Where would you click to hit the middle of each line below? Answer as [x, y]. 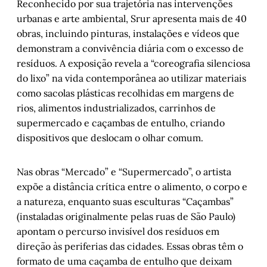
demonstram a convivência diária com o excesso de [130, 49]
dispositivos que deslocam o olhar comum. [110, 138]
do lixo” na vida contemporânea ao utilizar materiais [131, 78]
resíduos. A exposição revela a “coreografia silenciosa [133, 63]
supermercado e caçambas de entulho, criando [121, 123]
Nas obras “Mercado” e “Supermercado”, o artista [124, 172]
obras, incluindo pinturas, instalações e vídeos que [128, 34]
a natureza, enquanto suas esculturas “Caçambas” [125, 202]
